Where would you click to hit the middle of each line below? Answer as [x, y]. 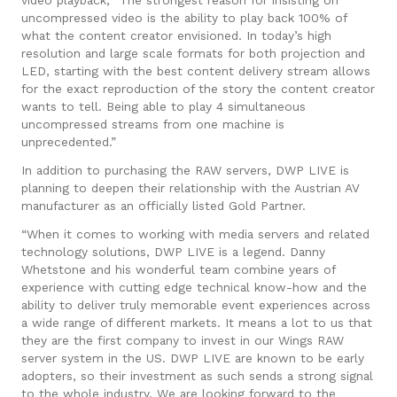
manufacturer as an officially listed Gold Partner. [163, 205]
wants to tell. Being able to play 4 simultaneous [163, 106]
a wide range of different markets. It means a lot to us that [197, 322]
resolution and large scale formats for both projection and [193, 53]
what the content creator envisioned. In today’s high [176, 35]
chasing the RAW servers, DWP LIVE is [236, 170]
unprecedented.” [69, 141]
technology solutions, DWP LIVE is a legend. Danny [173, 251]
